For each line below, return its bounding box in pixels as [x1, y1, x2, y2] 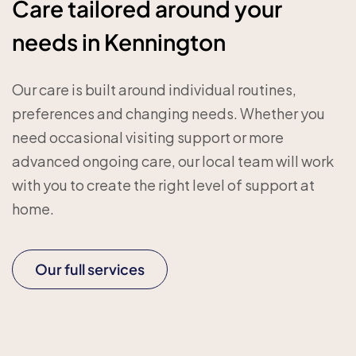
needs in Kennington [12, 28, 226, 56]
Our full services [35, 260, 145, 278]
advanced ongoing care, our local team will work [12, 152, 334, 170]
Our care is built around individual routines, [12, 80, 296, 99]
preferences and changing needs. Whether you [12, 104, 325, 122]
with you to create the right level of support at [12, 176, 315, 194]
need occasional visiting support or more [12, 128, 284, 146]
